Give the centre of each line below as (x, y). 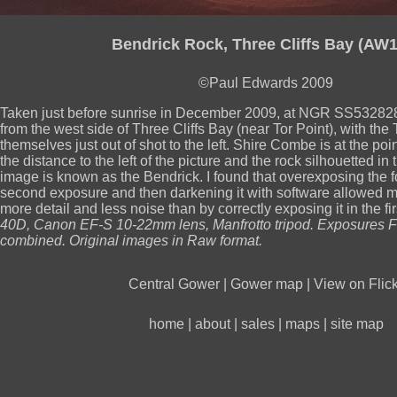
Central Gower (174, 284)
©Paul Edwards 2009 (266, 83)
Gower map (267, 284)
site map (357, 324)
